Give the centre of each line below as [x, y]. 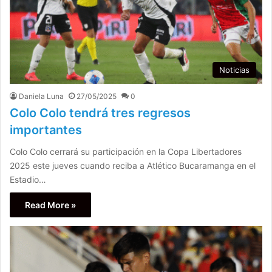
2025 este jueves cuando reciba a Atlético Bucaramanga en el [133, 165]
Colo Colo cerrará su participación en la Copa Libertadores [126, 151]
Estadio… [28, 179]
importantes [46, 130]
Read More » [50, 205]
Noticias [234, 70]
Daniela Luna [41, 96]
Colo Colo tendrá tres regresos [100, 113]
